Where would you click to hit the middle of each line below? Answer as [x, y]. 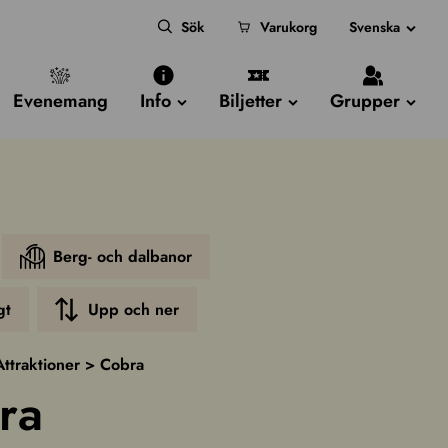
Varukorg [288, 26]
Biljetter [250, 101]
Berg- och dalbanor [122, 256]
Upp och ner [133, 309]
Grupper [365, 101]
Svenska [374, 26]
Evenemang [60, 101]
